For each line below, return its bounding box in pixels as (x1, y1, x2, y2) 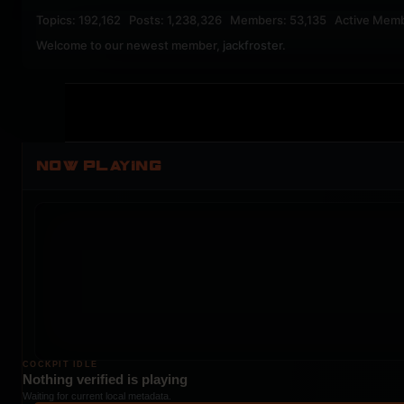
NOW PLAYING (37, 157, 162, 174)
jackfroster (223, 38, 282, 52)
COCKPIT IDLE (23, 360, 98, 369)
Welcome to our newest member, (36, 38, 223, 52)
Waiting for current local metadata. (23, 390, 171, 401)
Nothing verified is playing (23, 372, 188, 387)
